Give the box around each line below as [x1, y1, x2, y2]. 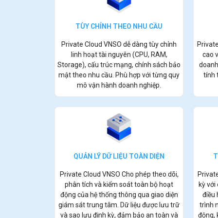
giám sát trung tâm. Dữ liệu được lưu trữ [58, 201, 180, 209]
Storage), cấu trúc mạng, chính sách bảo [57, 60, 181, 69]
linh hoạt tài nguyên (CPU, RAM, [71, 50, 167, 58]
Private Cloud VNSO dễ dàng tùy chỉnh [61, 40, 177, 48]
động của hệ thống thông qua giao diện [60, 191, 178, 199]
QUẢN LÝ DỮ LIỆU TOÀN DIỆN [73, 152, 164, 161]
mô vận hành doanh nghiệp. [77, 81, 161, 89]
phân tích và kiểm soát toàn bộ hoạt [65, 181, 173, 189]
